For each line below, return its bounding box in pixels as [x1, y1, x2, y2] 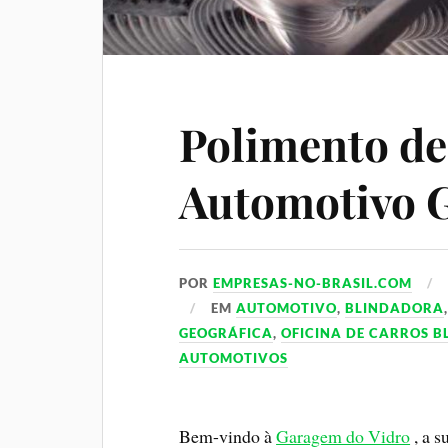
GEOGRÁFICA [179, 325, 274, 342]
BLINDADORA [345, 300, 445, 317]
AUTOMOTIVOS [179, 350, 289, 367]
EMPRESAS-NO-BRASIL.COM [213, 275, 413, 292]
